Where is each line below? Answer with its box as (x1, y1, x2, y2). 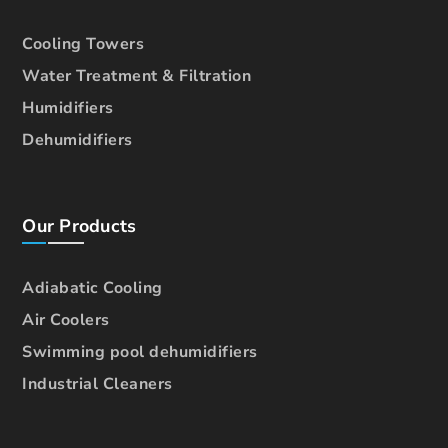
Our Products (22, 213, 137, 238)
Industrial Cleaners (22, 372, 173, 395)
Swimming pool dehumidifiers (22, 340, 258, 363)
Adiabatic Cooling (22, 276, 163, 299)
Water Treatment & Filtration (22, 64, 252, 87)
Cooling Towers (22, 32, 145, 55)
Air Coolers (22, 308, 110, 331)
